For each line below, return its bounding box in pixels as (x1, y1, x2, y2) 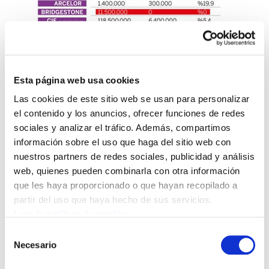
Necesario (14, 239, 56, 250)
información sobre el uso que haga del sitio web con (14, 137, 231, 148)
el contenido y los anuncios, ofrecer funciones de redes (14, 108, 246, 119)
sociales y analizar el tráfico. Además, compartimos (14, 122, 231, 133)
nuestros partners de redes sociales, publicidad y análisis (14, 151, 255, 162)
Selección (4, 227, 43, 238)
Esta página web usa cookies (14, 74, 139, 85)
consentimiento (4, 256, 65, 267)
